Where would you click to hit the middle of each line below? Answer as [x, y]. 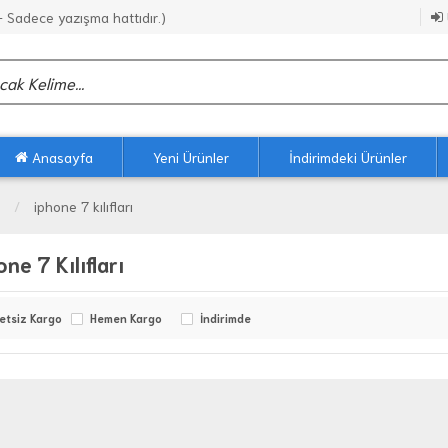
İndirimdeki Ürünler [348, 157]
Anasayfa [60, 157]
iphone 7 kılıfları [83, 206]
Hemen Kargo [126, 318]
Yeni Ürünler [191, 157]
